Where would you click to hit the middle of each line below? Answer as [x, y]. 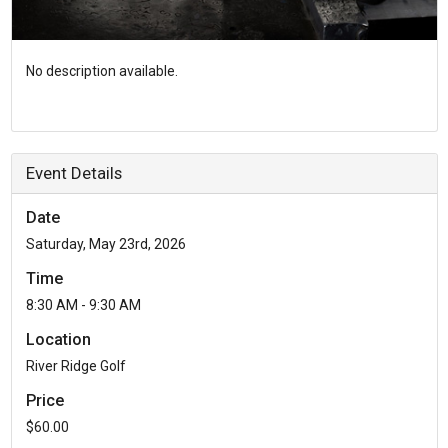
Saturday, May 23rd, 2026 [105, 243]
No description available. [101, 70]
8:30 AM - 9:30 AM [83, 304]
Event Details [73, 172]
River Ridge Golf [75, 365]
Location [58, 339]
